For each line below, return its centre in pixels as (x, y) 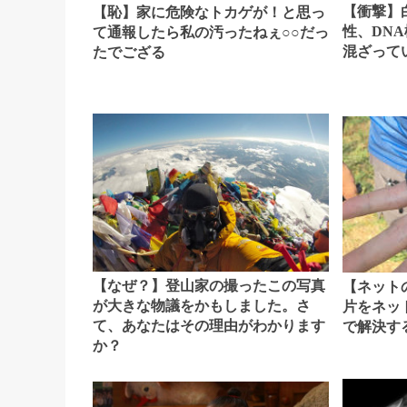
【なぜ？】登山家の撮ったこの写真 (209, 286)
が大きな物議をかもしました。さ (202, 306)
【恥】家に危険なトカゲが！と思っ (209, 12)
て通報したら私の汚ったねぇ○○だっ (211, 32)
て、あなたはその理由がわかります (209, 326)
